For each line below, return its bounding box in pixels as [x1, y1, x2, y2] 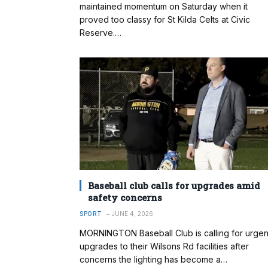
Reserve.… [80, 28, 121, 38]
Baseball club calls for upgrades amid [88, 179, 260, 191]
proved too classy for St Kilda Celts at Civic [80, 14, 250, 25]
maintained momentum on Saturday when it [80, 1, 248, 12]
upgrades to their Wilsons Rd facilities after [80, 240, 249, 251]
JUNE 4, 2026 [111, 209, 153, 217]
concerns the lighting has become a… [80, 254, 227, 264]
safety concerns [88, 191, 162, 203]
